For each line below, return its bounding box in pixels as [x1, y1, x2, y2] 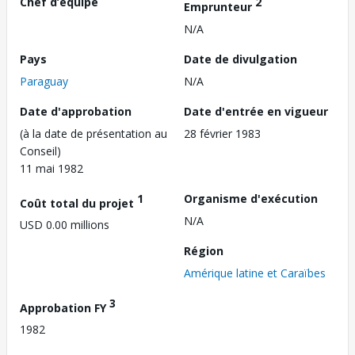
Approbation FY [20, 300, 109, 315]
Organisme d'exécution [184, 190, 318, 206]
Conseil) [20, 143, 61, 158]
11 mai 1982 [20, 160, 83, 176]
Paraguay [20, 73, 68, 89]
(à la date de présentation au [20, 125, 167, 141]
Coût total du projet [20, 195, 137, 211]
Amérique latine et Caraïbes [184, 265, 326, 281]
